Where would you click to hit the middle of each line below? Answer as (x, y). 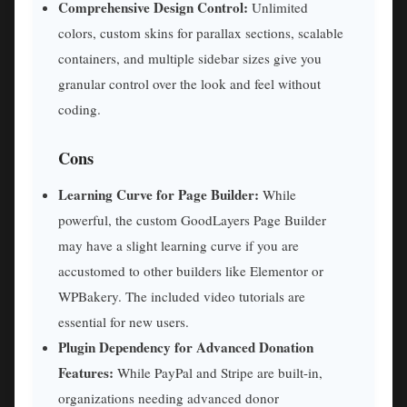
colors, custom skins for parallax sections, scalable (201, 33)
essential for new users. (124, 321)
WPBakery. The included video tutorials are (182, 296)
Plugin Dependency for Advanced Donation (186, 347)
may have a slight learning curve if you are (179, 245)
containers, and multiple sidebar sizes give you (190, 59)
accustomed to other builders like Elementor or (191, 270)
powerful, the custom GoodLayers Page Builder (192, 219)
